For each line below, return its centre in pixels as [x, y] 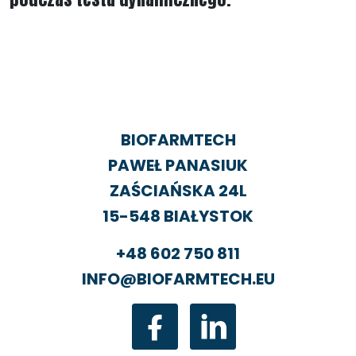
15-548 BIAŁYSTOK [178, 216]
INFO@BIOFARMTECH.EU [178, 279]
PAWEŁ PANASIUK [178, 165]
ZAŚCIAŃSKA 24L [178, 190]
